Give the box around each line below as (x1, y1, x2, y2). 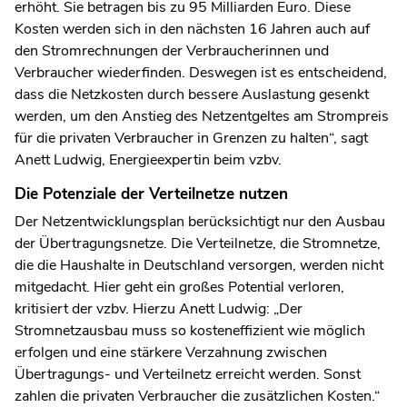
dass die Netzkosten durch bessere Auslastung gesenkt (15, 84, 369, 104)
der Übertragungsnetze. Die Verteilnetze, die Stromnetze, (15, 233, 381, 254)
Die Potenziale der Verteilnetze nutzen (15, 183, 288, 204)
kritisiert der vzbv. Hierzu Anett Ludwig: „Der (15, 299, 303, 320)
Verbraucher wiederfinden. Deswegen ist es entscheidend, (15, 62, 387, 83)
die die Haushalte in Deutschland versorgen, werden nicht (15, 255, 383, 276)
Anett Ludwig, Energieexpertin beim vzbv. (15, 149, 282, 170)
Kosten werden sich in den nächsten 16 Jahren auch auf (15, 18, 370, 39)
